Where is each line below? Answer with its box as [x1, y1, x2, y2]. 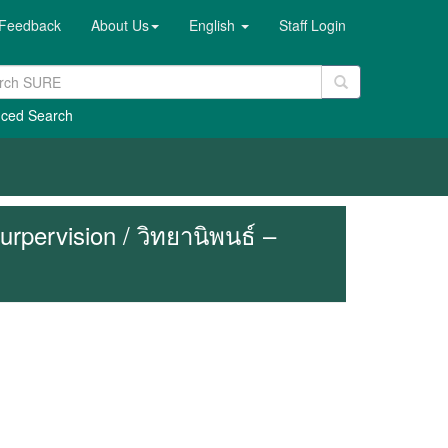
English [189, 15, 239, 35]
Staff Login [279, 15, 346, 35]
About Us [91, 15, 149, 35]
